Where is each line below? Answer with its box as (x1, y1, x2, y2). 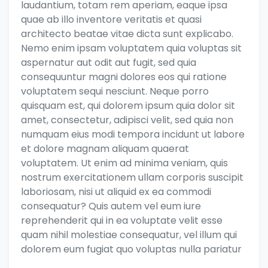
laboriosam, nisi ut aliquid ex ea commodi (21, 185, 211, 199)
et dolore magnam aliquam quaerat (21, 142, 189, 156)
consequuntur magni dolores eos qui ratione (21, 70, 227, 84)
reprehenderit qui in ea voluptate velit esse (21, 214, 223, 228)
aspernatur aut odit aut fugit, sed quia (21, 56, 196, 70)
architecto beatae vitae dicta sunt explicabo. (21, 27, 233, 41)
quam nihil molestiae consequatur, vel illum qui (21, 228, 237, 242)
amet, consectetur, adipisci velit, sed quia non (21, 113, 233, 127)
